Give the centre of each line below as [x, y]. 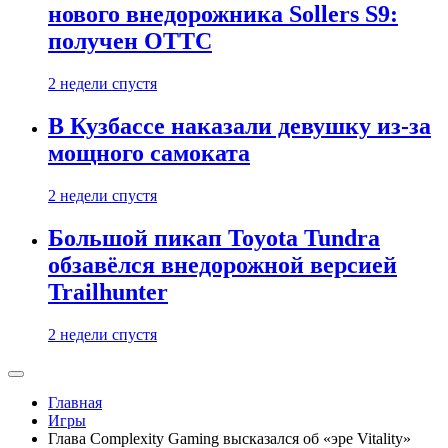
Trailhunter [108, 292]
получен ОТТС [130, 41]
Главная [75, 402]
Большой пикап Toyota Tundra [214, 238]
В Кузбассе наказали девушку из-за [239, 126]
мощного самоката [149, 153]
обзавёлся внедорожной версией [222, 265]
